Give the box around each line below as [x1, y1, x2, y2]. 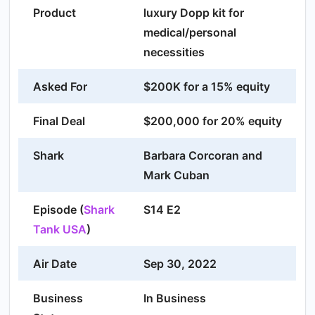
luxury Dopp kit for [143, 5, 244, 20]
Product [33, 5, 76, 20]
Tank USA [33, 221, 86, 236]
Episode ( [33, 202, 84, 217]
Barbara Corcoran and [143, 148, 262, 162]
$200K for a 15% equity [143, 79, 270, 94]
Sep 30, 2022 [143, 256, 217, 271]
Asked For [33, 79, 87, 94]
